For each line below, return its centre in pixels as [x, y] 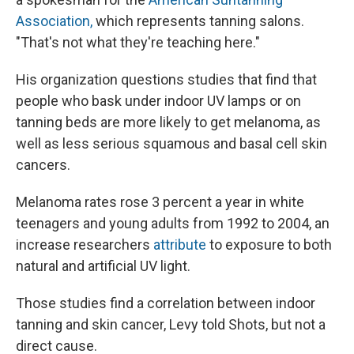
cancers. [43, 165]
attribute [181, 245]
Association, [54, 21]
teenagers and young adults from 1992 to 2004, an [173, 224]
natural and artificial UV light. [103, 266]
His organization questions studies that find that [166, 80]
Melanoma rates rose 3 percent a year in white [160, 202]
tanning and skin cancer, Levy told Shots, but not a [171, 325]
